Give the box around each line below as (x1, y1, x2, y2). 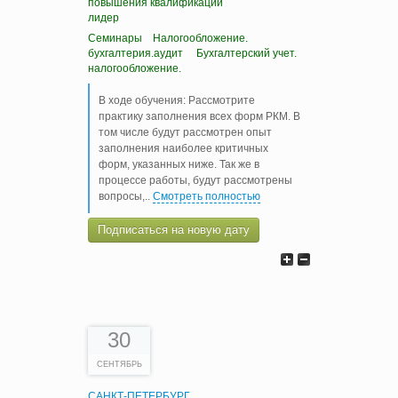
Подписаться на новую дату (98, 222, 250, 236)
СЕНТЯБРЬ (96, 360, 142, 370)
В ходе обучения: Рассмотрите (99, 93, 255, 107)
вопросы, (99, 189, 145, 203)
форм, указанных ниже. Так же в (99, 157, 259, 171)
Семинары (88, 32, 142, 45)
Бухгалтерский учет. (196, 47, 297, 60)
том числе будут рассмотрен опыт (99, 125, 272, 139)
